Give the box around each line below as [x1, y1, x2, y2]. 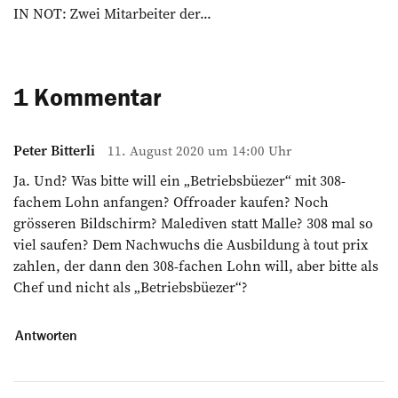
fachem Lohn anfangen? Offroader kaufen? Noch [13, 192, 329, 212]
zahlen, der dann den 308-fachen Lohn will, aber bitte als [13, 256, 378, 276]
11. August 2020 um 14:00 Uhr [107, 141, 291, 161]
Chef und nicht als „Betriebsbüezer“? [13, 277, 248, 298]
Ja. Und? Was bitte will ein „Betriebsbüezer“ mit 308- [13, 171, 346, 191]
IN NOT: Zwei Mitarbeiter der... [13, 4, 211, 24]
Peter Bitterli [13, 140, 99, 161]
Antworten [15, 326, 77, 345]
